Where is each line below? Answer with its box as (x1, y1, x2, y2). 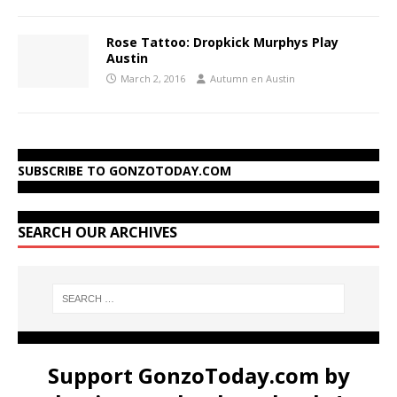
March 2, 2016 (121, 71, 185, 85)
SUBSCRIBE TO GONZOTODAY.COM (18, 161, 231, 179)
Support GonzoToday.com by (47, 361, 350, 391)
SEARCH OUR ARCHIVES (18, 222, 177, 242)
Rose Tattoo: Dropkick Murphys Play (106, 33, 339, 51)
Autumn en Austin (210, 71, 295, 85)
